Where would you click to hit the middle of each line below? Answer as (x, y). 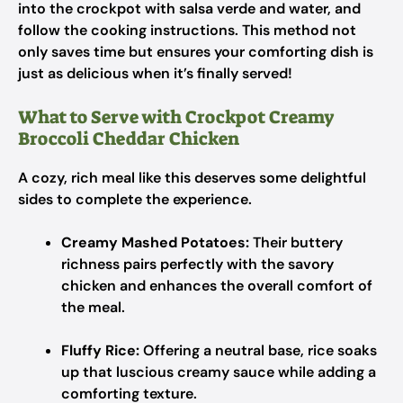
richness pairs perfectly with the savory (197, 264)
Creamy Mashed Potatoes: (155, 242)
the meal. (93, 307)
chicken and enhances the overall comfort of (217, 286)
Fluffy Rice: (100, 350)
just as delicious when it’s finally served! (155, 73)
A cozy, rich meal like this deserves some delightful (192, 178)
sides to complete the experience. (135, 199)
